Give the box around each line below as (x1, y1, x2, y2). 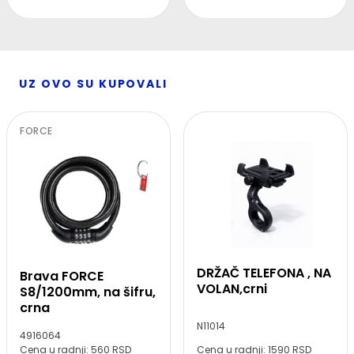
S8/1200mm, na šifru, (20, 283, 156, 302)
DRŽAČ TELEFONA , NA (197, 264, 331, 283)
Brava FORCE (20, 267, 104, 286)
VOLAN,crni (197, 280, 267, 299)
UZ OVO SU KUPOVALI (19, 76, 168, 92)
